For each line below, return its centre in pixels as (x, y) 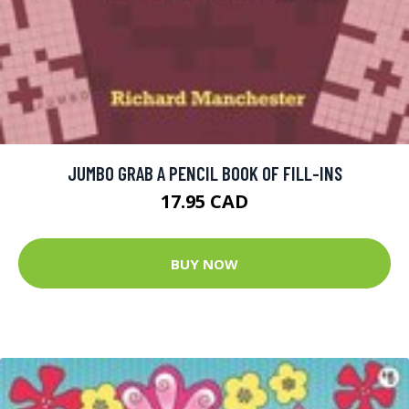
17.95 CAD (204, 202)
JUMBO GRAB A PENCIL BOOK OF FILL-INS (204, 173)
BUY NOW (204, 263)
